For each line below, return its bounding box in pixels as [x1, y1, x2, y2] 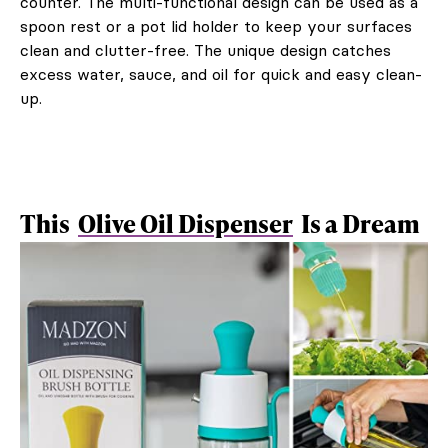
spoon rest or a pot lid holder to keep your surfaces [20, 15, 412, 36]
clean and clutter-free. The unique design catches [20, 39, 391, 60]
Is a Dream [297, 206, 420, 240]
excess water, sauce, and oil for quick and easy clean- [20, 63, 422, 84]
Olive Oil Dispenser [78, 206, 293, 240]
